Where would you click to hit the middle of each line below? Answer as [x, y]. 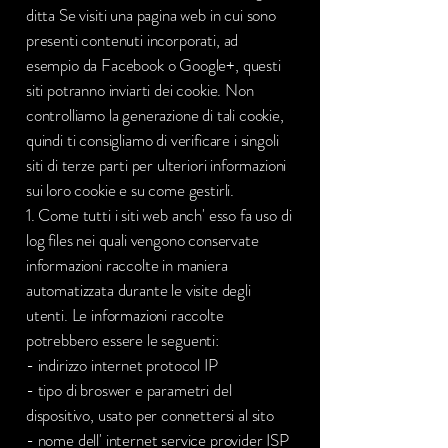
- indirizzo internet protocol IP [122, 365]
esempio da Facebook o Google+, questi [153, 65]
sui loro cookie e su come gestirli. [130, 190]
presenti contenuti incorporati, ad [132, 40]
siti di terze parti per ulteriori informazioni [156, 165]
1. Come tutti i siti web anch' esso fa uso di [159, 215]
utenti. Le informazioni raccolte [125, 315]
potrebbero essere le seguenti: [122, 340]
